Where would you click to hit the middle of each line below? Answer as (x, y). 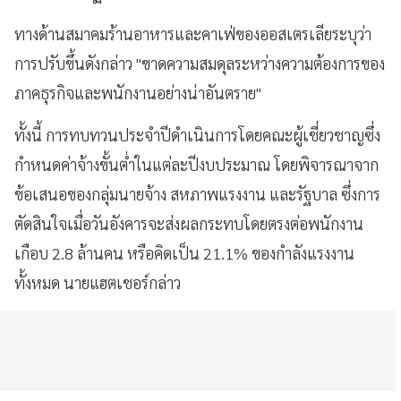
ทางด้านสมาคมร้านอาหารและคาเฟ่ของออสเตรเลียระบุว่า (193, 33)
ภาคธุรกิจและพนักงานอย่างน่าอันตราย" (138, 92)
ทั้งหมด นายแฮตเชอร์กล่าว (98, 282)
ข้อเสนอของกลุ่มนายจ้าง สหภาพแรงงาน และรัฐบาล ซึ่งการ (197, 193)
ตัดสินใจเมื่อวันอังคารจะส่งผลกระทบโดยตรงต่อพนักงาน (189, 223)
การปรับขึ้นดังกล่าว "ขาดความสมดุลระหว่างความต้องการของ (200, 63)
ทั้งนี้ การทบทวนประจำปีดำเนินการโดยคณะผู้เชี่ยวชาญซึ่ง (197, 134)
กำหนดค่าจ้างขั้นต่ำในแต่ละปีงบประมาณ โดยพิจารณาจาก (196, 164)
